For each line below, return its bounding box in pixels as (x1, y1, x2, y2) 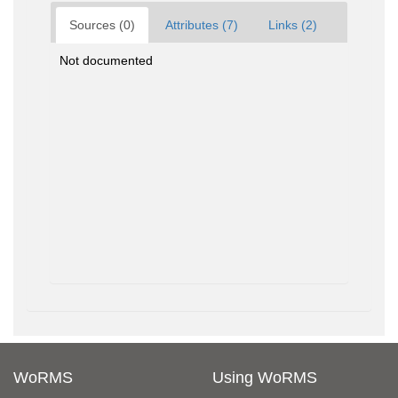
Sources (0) (69, 18, 135, 32)
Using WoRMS (212, 369, 317, 386)
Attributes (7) (165, 18, 238, 32)
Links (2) (268, 18, 317, 32)
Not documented (60, 53, 153, 68)
